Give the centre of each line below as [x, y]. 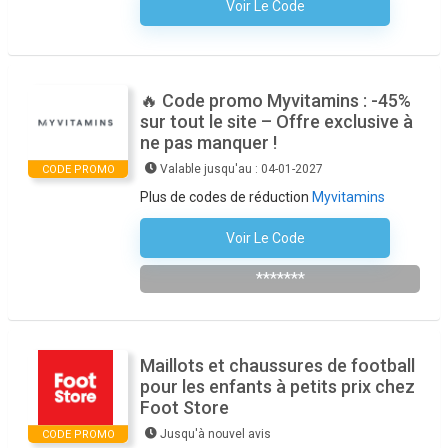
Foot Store [184, 407]
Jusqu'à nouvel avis [215, 434]
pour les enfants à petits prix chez [277, 386]
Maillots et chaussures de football [277, 365]
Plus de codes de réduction [226, 197]
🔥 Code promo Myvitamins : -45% [275, 100]
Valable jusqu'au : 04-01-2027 [241, 169]
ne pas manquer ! [208, 142]
